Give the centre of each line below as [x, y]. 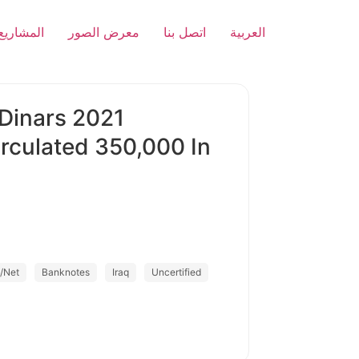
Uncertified [176, 272]
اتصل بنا [185, 32]
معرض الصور [104, 32]
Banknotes [66, 272]
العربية [248, 32]
